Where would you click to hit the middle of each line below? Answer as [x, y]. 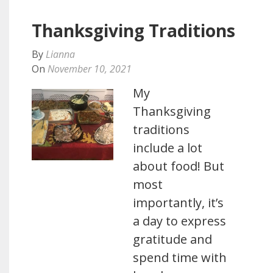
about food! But [179, 166]
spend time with [180, 257]
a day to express [180, 221]
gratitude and [173, 239]
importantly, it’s [179, 203]
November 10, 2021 [90, 69]
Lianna [60, 54]
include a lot [168, 148]
